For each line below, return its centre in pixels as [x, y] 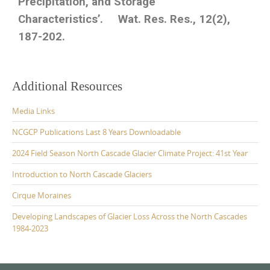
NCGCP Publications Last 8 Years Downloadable [96, 132]
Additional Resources [67, 86]
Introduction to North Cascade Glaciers [82, 174]
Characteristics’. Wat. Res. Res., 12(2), [124, 20]
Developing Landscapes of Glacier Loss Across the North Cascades [130, 216]
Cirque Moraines [42, 195]
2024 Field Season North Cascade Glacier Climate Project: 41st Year [130, 153]
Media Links [33, 111]
